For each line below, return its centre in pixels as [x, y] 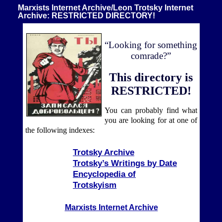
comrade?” [151, 56]
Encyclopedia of [104, 174]
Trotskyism [95, 185]
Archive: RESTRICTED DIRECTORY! [86, 16]
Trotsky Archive [104, 152]
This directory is [151, 77]
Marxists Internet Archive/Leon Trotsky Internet [106, 8]
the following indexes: [60, 130]
